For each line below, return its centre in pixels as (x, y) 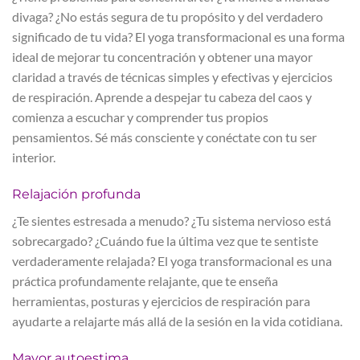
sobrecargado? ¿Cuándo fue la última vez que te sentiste (165, 241)
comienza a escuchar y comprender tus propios (140, 117)
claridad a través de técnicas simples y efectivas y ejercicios (172, 77)
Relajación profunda (76, 194)
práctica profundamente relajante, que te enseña (145, 281)
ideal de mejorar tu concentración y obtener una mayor (162, 57)
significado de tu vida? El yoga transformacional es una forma (178, 37)
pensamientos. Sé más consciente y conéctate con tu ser (164, 137)
